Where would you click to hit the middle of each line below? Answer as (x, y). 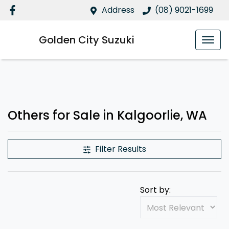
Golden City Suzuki (87, 40)
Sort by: (155, 190)
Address (118, 10)
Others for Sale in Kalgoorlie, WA (107, 115)
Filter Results (121, 149)
